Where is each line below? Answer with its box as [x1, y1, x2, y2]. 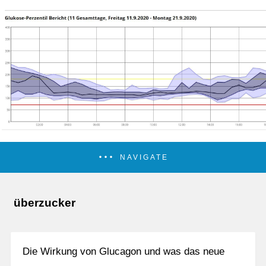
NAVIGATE [119, 153, 169, 161]
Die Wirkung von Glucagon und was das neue [23, 245, 224, 257]
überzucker [14, 197, 75, 210]
